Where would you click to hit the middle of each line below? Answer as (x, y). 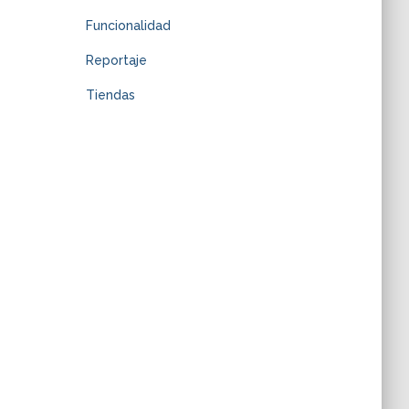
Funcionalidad (128, 26)
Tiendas (110, 95)
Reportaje (116, 60)
